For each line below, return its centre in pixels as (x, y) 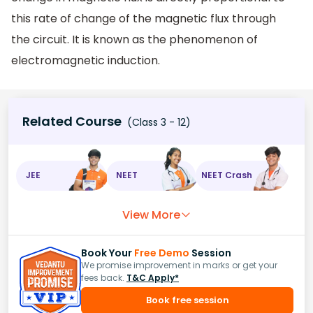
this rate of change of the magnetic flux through (144, 19)
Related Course (72, 121)
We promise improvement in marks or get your (179, 265)
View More (151, 214)
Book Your (108, 253)
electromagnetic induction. (86, 61)
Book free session (187, 300)
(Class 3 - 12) (158, 122)
